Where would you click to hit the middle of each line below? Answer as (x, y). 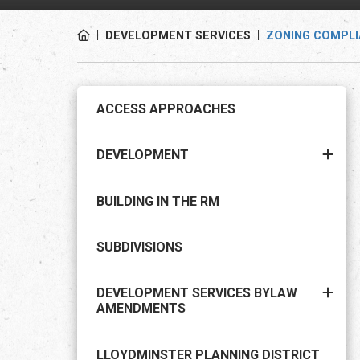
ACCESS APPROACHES (166, 108)
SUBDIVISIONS (139, 247)
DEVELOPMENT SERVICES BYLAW (197, 293)
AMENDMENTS (141, 309)
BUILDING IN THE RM (158, 201)
